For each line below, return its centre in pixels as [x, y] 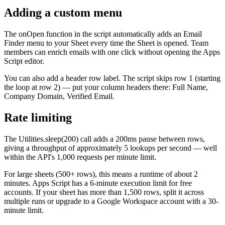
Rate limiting [38, 117]
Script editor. [24, 61]
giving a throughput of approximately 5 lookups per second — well [110, 148]
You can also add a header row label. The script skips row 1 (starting [112, 78]
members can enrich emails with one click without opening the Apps [112, 52]
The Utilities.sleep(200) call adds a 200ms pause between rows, [104, 139]
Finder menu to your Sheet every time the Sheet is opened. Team [106, 43]
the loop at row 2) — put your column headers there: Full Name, [106, 87]
